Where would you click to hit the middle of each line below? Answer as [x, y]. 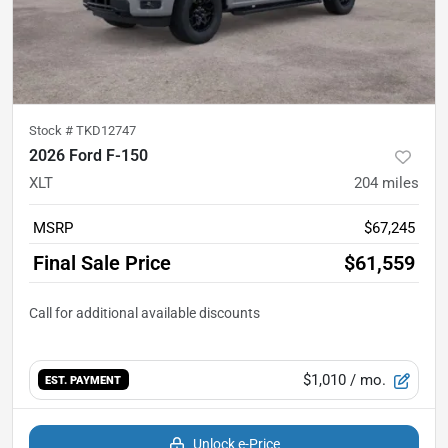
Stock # [52, 130]
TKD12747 [106, 130]
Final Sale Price [102, 262]
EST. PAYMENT [83, 380]
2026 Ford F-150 [88, 155]
